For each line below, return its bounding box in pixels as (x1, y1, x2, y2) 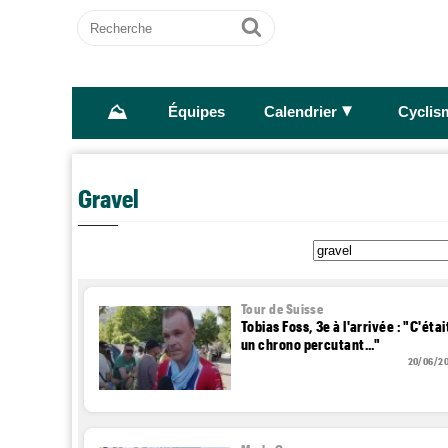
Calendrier (263, 104, 337, 121)
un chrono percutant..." (241, 334, 381, 353)
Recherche (77, 10, 155, 27)
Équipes (167, 104, 225, 121)
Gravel (78, 182, 139, 213)
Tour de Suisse (241, 300, 324, 317)
